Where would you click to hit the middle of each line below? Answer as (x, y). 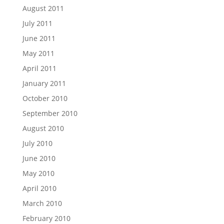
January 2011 (44, 83)
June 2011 (39, 38)
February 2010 (46, 218)
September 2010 (50, 113)
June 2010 (39, 158)
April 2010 (39, 188)
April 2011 (39, 68)
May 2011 (38, 53)
